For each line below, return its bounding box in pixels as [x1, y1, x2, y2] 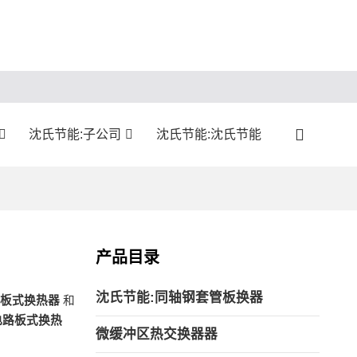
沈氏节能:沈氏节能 [155, 127, 261, 141]
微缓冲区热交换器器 [95, 327, 218, 343]
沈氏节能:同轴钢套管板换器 [95, 290, 263, 306]
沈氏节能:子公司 [29, 127, 122, 141]
